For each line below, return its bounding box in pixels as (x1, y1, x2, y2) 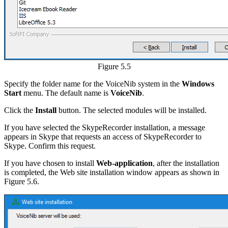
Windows (180, 79, 214, 88)
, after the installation (153, 158, 219, 167)
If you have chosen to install (4, 158, 96, 167)
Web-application (96, 158, 153, 167)
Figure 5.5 (97, 62, 131, 71)
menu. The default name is (21, 88, 110, 97)
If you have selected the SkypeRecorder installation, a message (4, 123, 205, 132)
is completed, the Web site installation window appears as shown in (4, 167, 219, 177)
